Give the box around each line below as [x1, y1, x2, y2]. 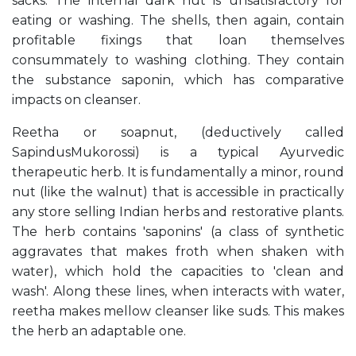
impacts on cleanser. [12, 92, 144, 108]
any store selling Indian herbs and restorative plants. [12, 204, 344, 220]
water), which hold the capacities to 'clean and [12, 264, 344, 280]
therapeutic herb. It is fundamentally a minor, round [12, 164, 344, 180]
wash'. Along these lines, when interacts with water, [12, 284, 344, 300]
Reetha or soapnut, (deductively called [12, 125, 344, 141]
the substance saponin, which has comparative [12, 72, 344, 88]
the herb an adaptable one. [12, 323, 189, 339]
